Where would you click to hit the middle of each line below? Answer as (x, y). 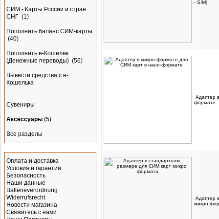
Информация (28, 149)
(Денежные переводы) (38, 61)
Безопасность (26, 175)
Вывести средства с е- (37, 75)
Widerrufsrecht (26, 197)
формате (205, 102)
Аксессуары (24, 119)
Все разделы (24, 134)
